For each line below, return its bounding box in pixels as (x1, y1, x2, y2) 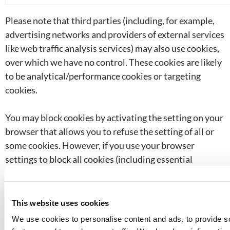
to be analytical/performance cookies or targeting (5, 70, 201, 82)
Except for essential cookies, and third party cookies (5, 209, 209, 220)
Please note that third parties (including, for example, (5, 15, 215, 26)
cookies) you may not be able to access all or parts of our (5, 167, 225, 179)
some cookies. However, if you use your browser (5, 140, 195, 151)
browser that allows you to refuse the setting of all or (5, 126, 214, 137)
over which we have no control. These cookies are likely (5, 56, 222, 68)
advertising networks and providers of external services (5, 29, 224, 40)
